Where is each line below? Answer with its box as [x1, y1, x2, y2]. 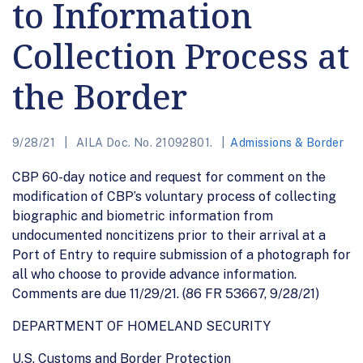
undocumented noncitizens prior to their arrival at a [12, 227, 326, 243]
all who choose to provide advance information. [12, 266, 297, 282]
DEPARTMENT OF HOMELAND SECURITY [12, 318, 271, 334]
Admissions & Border [230, 135, 344, 149]
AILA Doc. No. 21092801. [73, 135, 216, 149]
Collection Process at [12, 32, 349, 79]
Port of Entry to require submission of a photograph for [12, 246, 351, 263]
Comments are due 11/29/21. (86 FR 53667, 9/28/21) [12, 285, 319, 301]
